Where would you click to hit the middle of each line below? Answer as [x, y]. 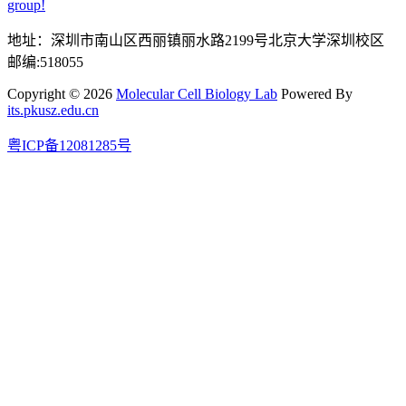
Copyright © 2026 [62, 93]
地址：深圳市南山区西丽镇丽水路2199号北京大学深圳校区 [203, 40]
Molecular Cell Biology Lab [197, 93]
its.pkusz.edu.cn [53, 110]
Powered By [315, 93]
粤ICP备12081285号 [69, 145]
